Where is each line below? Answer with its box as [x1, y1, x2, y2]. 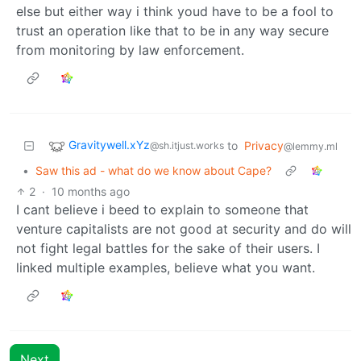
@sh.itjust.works [150, 139, 224, 151]
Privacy [244, 138, 284, 152]
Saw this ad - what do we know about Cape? [35, 163, 272, 177]
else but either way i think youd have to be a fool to [16, 2, 334, 19]
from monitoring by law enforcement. [16, 41, 244, 58]
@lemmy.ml [284, 139, 338, 152]
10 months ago [52, 184, 131, 198]
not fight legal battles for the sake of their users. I [16, 239, 320, 256]
